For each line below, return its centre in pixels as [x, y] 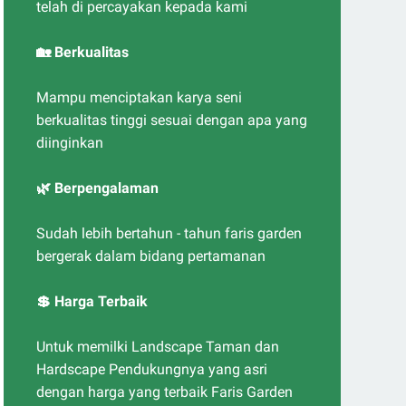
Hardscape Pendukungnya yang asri [152, 369]
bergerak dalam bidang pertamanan [151, 256]
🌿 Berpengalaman [97, 188]
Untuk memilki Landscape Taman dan [158, 347]
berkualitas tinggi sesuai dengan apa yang [172, 120]
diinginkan [70, 143]
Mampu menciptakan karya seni [139, 97]
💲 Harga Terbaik [92, 301]
